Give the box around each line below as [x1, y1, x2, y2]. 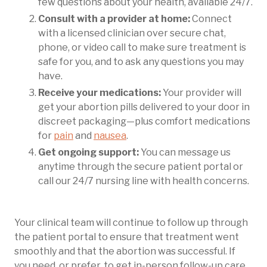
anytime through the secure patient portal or [38, 161, 243, 172]
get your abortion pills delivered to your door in [38, 101, 250, 113]
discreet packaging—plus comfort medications [38, 116, 250, 127]
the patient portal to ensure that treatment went [14, 231, 239, 243]
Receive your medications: [38, 87, 163, 98]
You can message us [141, 147, 231, 158]
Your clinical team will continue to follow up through [14, 217, 248, 228]
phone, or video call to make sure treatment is [38, 42, 246, 53]
